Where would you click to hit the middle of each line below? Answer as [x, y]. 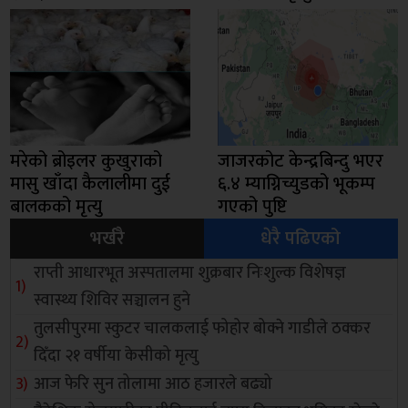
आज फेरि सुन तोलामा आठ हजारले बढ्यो [153, 384]
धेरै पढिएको [301, 238]
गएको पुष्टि [252, 206]
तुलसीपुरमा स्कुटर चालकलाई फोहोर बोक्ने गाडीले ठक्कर [203, 328]
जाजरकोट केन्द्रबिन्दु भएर [301, 161]
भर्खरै [107, 238]
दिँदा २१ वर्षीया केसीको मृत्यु [117, 356]
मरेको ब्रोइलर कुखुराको [87, 161]
